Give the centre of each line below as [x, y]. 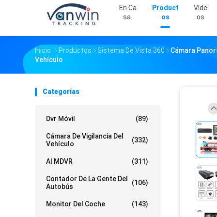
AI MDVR [59, 162]
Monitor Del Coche [76, 204]
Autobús [60, 187]
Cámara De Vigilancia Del [85, 136]
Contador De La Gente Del [87, 179]
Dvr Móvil [61, 119]
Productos [75, 51]
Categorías [61, 92]
